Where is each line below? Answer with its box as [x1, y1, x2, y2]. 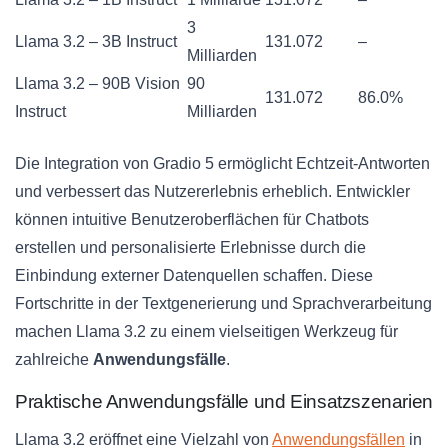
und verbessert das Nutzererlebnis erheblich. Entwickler [15, 183, 410, 201]
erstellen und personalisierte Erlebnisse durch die [15, 239, 366, 257]
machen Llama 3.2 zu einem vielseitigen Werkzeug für [15, 323, 398, 341]
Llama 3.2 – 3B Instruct [15, 33, 177, 51]
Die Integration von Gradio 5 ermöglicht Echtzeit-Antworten [15, 155, 430, 173]
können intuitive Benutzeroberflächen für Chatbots [15, 211, 369, 229]
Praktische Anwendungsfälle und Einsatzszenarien [15, 391, 433, 413]
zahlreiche [15, 351, 93, 369]
